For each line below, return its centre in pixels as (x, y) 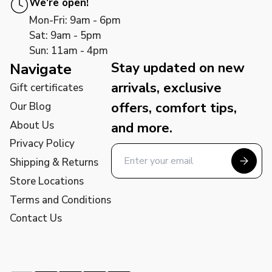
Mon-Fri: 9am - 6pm (75, 20)
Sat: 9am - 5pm (65, 36)
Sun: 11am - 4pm (69, 51)
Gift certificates (46, 88)
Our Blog (30, 106)
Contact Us (36, 219)
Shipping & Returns (54, 162)
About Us (32, 125)
